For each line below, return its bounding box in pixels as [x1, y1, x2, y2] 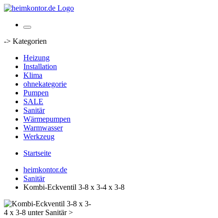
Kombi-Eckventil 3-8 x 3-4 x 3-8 [23, 183, 125, 191]
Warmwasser [23, 124, 63, 132]
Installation [23, 62, 57, 71]
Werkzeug [23, 132, 54, 141]
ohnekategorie [23, 80, 67, 88]
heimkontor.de [23, 165, 67, 174]
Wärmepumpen [23, 115, 71, 123]
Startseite [23, 149, 51, 157]
